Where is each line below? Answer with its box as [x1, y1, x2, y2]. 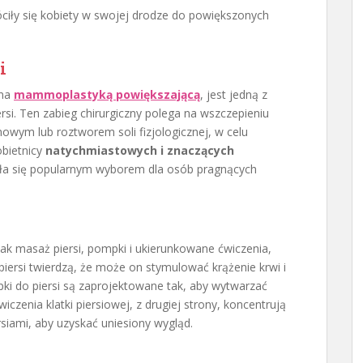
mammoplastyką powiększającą [14, 87, 200, 102]
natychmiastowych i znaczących [45, 143, 234, 158]
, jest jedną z [200, 87, 267, 102]
